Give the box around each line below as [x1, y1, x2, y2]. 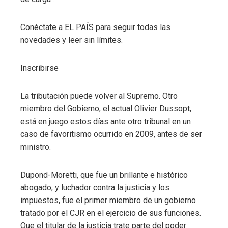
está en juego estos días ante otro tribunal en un [20, 117, 191, 127]
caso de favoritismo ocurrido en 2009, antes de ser [20, 129, 202, 139]
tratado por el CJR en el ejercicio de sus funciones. [20, 208, 201, 218]
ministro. [20, 142, 51, 152]
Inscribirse [20, 63, 59, 73]
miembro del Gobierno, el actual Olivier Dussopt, [20, 104, 191, 114]
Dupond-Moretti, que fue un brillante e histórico [20, 170, 188, 180]
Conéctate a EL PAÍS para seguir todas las [20, 22, 170, 33]
